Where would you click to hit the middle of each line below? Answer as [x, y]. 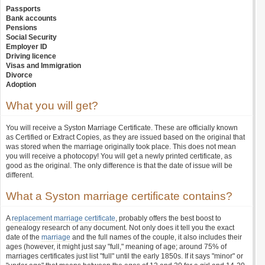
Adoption [21, 85]
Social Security [31, 37]
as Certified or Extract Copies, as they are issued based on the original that [125, 137]
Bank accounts [31, 18]
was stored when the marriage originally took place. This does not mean [121, 147]
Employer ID [27, 47]
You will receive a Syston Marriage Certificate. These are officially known [122, 128]
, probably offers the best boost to [168, 218]
